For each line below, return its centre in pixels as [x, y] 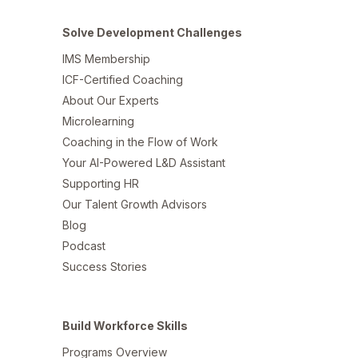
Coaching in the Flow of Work [140, 142]
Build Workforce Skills [125, 326]
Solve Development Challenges [152, 32]
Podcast [84, 246]
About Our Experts [111, 100]
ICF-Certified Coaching [123, 80]
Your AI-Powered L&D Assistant [144, 163]
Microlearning [98, 121]
